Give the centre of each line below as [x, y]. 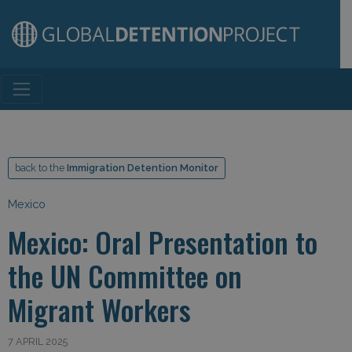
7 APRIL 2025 [38, 341]
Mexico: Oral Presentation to [163, 242]
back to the [41, 168]
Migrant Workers [99, 309]
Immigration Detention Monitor [143, 168]
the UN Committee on [125, 275]
